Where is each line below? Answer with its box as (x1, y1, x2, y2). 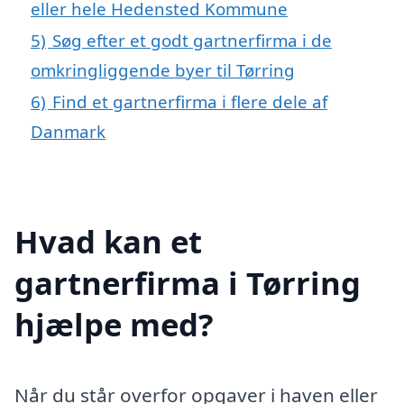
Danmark (31, 119, 106, 142)
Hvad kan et (14, 219, 202, 262)
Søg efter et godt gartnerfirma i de (52, 28, 332, 51)
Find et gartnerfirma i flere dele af (52, 89, 327, 113)
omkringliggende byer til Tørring (31, 58, 295, 81)
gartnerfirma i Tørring (14, 261, 361, 304)
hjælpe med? (14, 302, 214, 345)
